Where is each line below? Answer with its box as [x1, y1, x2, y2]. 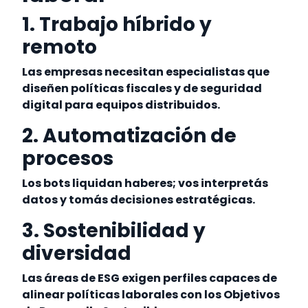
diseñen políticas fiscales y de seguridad [22, 80, 263, 97]
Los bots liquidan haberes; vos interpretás [22, 175, 269, 192]
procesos [22, 145, 114, 173]
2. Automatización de [22, 122, 237, 150]
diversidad [22, 240, 132, 267]
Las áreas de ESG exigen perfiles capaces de [22, 270, 278, 287]
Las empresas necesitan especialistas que [22, 64, 270, 80]
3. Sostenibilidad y [22, 217, 206, 245]
